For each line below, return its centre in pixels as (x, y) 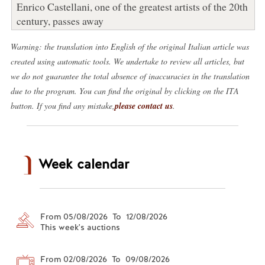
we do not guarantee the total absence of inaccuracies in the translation (130, 76)
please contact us (143, 106)
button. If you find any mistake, (62, 105)
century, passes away (60, 20)
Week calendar (83, 164)
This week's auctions (80, 227)
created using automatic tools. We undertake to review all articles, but (127, 61)
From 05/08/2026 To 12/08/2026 (104, 216)
